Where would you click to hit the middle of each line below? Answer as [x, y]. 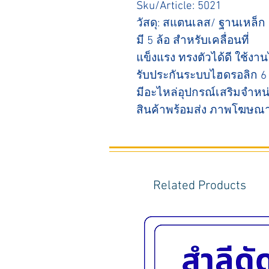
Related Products [200, 186]
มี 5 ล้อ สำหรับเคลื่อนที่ [193, 41]
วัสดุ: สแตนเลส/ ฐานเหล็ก [201, 24]
